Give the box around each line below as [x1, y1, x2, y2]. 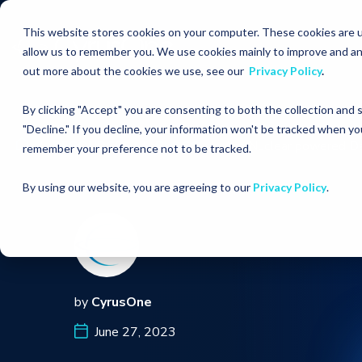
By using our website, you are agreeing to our [23, 180, 253, 194]
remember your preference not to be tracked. [23, 141, 251, 155]
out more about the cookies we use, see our [23, 64, 249, 78]
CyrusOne [91, 293, 152, 311]
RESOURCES [53, 137, 131, 155]
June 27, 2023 [88, 323, 176, 341]
